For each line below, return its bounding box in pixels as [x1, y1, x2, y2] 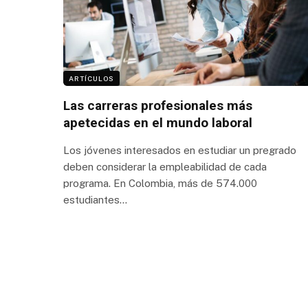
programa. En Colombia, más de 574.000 [63, 177, 257, 189]
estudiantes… [63, 193, 127, 206]
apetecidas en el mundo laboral [63, 114, 252, 131]
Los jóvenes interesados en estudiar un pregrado [63, 144, 296, 156]
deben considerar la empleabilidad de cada [63, 160, 267, 173]
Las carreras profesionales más [63, 97, 252, 113]
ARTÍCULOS [69, 74, 114, 82]
